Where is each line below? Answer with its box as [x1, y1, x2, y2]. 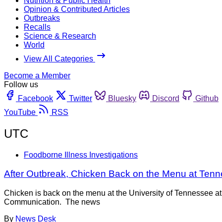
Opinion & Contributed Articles [24, 4, 130, 13]
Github [195, 94, 219, 103]
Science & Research [24, 31, 96, 40]
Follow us [4, 80, 38, 89]
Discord [152, 94, 179, 103]
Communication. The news [4, 198, 100, 207]
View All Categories [24, 54, 95, 63]
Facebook [18, 94, 53, 103]
